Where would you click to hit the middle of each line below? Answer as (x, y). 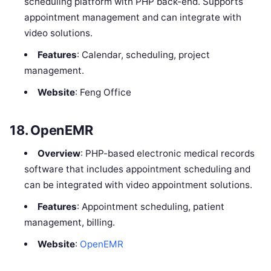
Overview (59, 153)
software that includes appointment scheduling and (138, 169)
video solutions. (59, 33)
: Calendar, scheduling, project (143, 55)
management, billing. (70, 222)
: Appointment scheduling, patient (150, 206)
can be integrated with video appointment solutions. (139, 184)
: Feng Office (103, 93)
